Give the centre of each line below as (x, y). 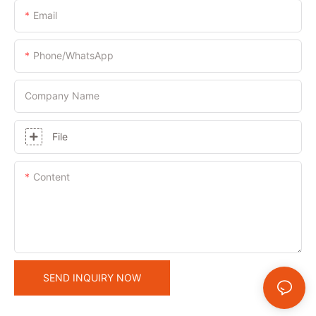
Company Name (62, 95)
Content (51, 176)
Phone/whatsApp (73, 55)
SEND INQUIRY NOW (92, 277)
